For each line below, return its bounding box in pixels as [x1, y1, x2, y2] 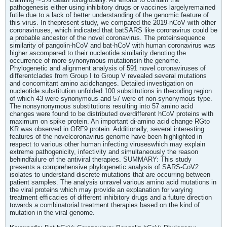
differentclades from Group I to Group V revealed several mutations [10, 72, 207, 80]
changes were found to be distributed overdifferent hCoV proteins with [10, 110, 213, 118]
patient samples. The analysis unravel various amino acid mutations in [10, 178, 216, 186]
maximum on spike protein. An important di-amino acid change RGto [10, 118, 210, 126]
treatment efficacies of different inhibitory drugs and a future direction [10, 194, 212, 202]
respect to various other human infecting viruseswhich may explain [10, 140, 205, 148]
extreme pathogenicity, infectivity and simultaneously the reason [10, 148, 198, 156]
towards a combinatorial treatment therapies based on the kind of [10, 201, 200, 209]
